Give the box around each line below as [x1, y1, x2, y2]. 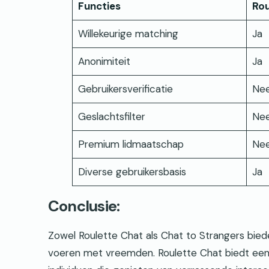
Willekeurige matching [77, 26, 178, 40]
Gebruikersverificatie [77, 82, 173, 95]
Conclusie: [48, 196, 120, 217]
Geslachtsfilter [77, 109, 145, 123]
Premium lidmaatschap [77, 137, 184, 151]
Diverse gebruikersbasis [77, 165, 186, 178]
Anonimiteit [77, 54, 130, 68]
